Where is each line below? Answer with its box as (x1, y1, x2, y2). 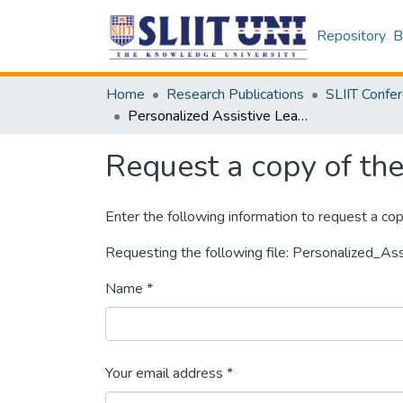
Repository (317, 26, 387, 46)
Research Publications (166, 85, 304, 104)
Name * (105, 279, 153, 299)
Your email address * (105, 363, 233, 383)
